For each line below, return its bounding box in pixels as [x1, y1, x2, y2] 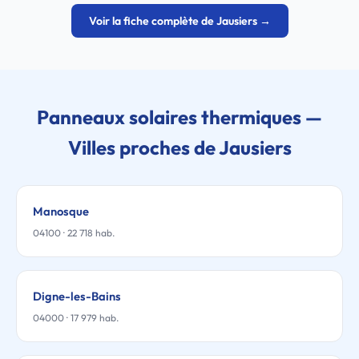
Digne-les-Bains [33, 288, 121, 304]
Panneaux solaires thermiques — [37, 105, 322, 129]
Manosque [33, 204, 89, 219]
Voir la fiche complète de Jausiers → [88, 14, 271, 28]
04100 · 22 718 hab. [33, 227, 115, 239]
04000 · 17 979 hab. [33, 312, 119, 324]
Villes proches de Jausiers [67, 135, 292, 159]
